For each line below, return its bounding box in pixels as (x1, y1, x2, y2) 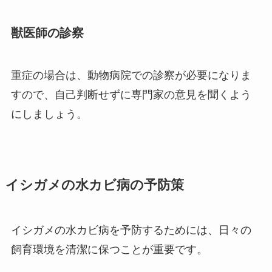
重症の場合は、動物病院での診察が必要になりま (10, 69, 251, 81)
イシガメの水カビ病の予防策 (5, 177, 184, 192)
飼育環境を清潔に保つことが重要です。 (10, 243, 208, 256)
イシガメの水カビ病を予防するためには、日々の (10, 223, 251, 236)
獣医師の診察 (10, 26, 84, 40)
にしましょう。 (10, 107, 87, 120)
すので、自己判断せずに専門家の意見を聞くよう (10, 88, 251, 101)
